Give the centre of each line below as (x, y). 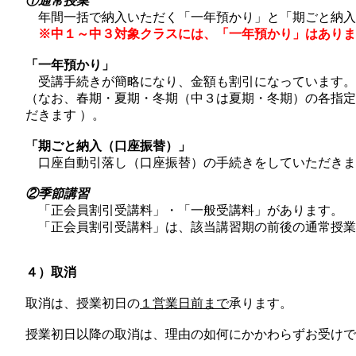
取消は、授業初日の (83, 303)
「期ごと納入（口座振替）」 (108, 146)
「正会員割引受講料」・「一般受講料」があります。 (184, 210)
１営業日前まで (184, 303)
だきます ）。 (65, 115)
